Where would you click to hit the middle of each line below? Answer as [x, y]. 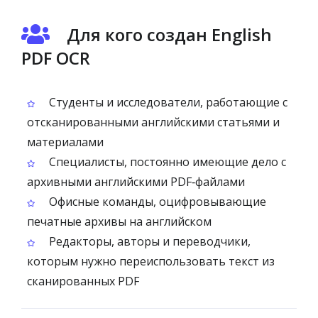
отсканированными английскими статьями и [153, 122]
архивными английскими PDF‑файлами [136, 182]
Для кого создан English [169, 34]
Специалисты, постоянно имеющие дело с [166, 162]
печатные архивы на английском [119, 221]
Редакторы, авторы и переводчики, [148, 241]
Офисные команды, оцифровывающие [156, 202]
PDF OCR [56, 58]
